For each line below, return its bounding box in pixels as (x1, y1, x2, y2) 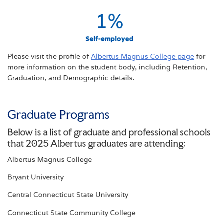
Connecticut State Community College (7, 208, 135, 217)
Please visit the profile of (7, 51, 91, 61)
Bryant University (7, 173, 64, 182)
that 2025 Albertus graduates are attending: (7, 137, 185, 150)
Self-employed (86, 34, 133, 43)
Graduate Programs (7, 107, 109, 122)
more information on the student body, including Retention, (7, 62, 207, 71)
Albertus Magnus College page (91, 51, 194, 61)
